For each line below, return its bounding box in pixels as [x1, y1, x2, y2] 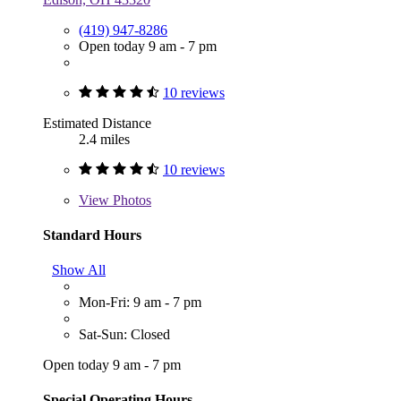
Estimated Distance [43, 115, 151, 131]
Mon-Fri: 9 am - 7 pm [79, 294, 201, 311]
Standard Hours [43, 226, 141, 243]
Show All [52, 262, 106, 278]
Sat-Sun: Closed [79, 327, 170, 343]
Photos [109, 192, 151, 208]
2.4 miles [79, 131, 130, 147]
